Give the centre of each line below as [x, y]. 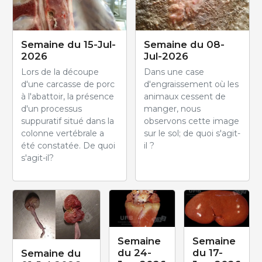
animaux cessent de [185, 97]
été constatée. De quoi [68, 146]
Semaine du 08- [184, 45]
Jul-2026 [166, 56]
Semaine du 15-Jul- [68, 45]
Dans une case [174, 72]
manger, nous [172, 109]
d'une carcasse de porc [68, 85]
